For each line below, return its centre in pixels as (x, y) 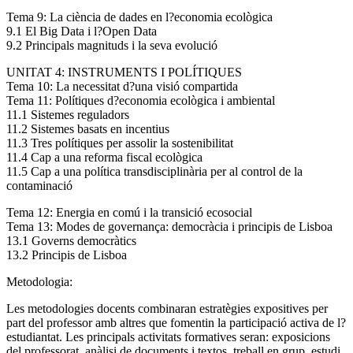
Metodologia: (41, 281)
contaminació (39, 185)
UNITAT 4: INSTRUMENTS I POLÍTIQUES (124, 72)
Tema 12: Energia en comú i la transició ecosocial (129, 212)
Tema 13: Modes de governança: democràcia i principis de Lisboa (169, 226)
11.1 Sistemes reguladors (68, 114)
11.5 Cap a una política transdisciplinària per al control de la (154, 171)
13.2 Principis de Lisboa (67, 255)
